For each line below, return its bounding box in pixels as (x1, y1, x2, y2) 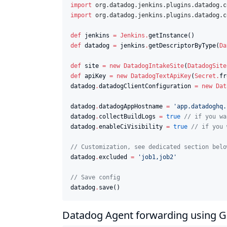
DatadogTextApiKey (131, 72, 191, 80)
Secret (195, 72, 216, 80)
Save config (78, 173, 120, 181)
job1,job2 (141, 153, 173, 161)
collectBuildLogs (99, 112, 159, 120)
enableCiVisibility (99, 123, 166, 130)
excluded (99, 153, 131, 161)
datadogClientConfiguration (99, 82, 195, 90)
